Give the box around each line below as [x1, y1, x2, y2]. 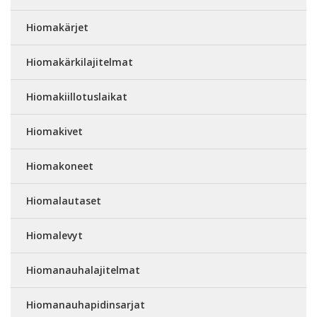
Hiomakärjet [26, 21, 88, 34]
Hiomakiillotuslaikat [26, 90, 127, 103]
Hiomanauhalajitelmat [26, 263, 140, 277]
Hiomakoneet [26, 159, 93, 173]
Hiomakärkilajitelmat [26, 55, 133, 69]
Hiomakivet [26, 125, 83, 138]
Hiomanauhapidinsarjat [26, 298, 145, 311]
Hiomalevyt [26, 229, 83, 242]
